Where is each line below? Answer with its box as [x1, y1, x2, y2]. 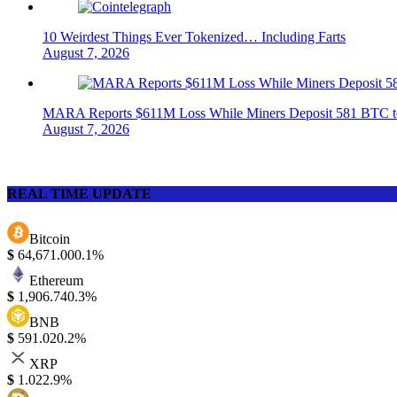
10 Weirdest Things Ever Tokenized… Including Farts [43, 29, 346, 45]
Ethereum [29, 272, 83, 288]
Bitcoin [29, 230, 70, 246]
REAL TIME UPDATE [7, 186, 152, 202]
